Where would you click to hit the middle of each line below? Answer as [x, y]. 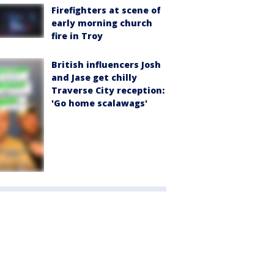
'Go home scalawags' [99, 103]
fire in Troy [77, 36]
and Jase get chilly [94, 78]
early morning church [102, 23]
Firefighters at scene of [106, 10]
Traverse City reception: [108, 91]
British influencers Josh [106, 65]
